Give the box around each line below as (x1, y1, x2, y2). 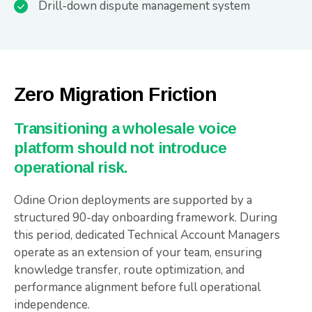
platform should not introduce (14, 139, 226, 157)
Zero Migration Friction (14, 84, 217, 105)
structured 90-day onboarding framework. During (14, 210, 277, 226)
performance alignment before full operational (14, 279, 260, 295)
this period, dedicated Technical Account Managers (14, 227, 280, 243)
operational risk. (14, 159, 128, 176)
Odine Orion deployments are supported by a (14, 192, 252, 208)
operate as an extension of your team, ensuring (14, 244, 262, 260)
